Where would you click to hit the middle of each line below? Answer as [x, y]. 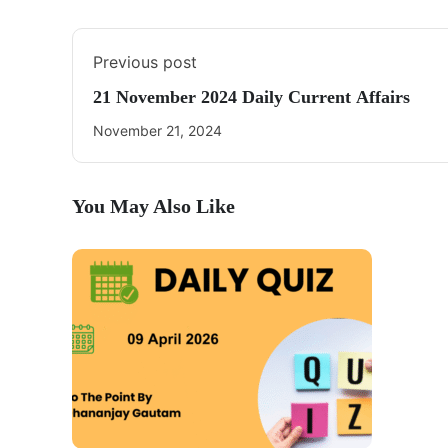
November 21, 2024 [157, 130]
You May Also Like [153, 206]
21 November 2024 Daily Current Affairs [251, 97]
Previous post [145, 62]
